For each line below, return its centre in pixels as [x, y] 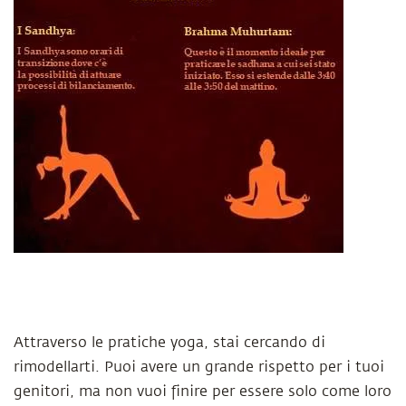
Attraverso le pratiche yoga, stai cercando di [169, 343]
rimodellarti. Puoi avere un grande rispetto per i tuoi [199, 367]
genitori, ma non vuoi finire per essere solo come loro [203, 391]
